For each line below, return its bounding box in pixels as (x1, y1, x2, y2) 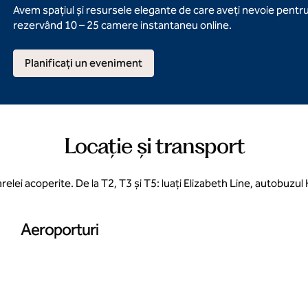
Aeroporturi (21, 220, 98, 239)
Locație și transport (63, 132, 245, 159)
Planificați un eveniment (24, 56, 142, 69)
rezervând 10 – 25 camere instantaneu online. (12, 19, 232, 32)
